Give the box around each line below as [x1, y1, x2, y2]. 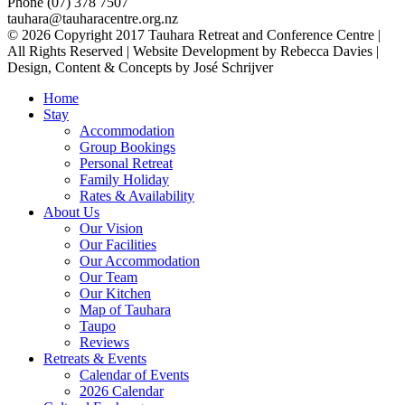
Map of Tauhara [80, 302, 171, 318]
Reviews [80, 334, 129, 351]
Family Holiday [80, 172, 169, 188]
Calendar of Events [80, 367, 189, 383]
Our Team [80, 269, 137, 286]
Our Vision [80, 221, 143, 237]
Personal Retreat [80, 155, 173, 172]
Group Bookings [80, 139, 175, 155]
